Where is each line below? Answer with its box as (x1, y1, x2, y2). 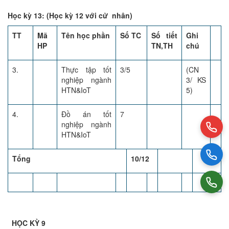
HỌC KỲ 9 (12, 218, 45, 228)
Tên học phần (61, 30, 110, 40)
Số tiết (151, 30, 177, 40)
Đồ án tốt (61, 109, 111, 119)
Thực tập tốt (61, 64, 111, 75)
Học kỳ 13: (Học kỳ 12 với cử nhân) (8, 10, 132, 20)
